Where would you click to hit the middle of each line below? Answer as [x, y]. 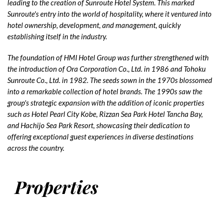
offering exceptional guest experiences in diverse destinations [100, 137]
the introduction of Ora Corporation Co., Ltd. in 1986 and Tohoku [107, 69]
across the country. [37, 148]
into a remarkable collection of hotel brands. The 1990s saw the [105, 91]
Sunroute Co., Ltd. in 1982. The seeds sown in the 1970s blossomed [110, 80]
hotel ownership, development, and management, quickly [94, 25]
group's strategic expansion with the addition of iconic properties [106, 103]
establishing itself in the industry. [57, 36]
